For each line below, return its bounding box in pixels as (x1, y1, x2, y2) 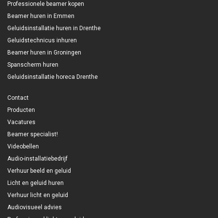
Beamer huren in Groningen (7, 49, 81, 56)
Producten (7, 106, 35, 113)
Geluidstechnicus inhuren (7, 36, 77, 44)
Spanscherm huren (7, 61, 58, 68)
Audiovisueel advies (7, 203, 62, 211)
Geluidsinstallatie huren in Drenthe (7, 24, 101, 32)
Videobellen (7, 143, 39, 150)
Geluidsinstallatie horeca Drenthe (7, 73, 98, 80)
